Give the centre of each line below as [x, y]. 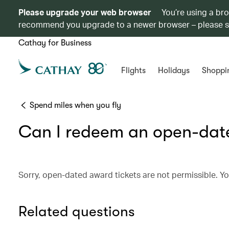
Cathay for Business [55, 43]
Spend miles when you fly [75, 105]
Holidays [174, 71]
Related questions [77, 212]
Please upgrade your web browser [85, 12]
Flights [133, 71]
